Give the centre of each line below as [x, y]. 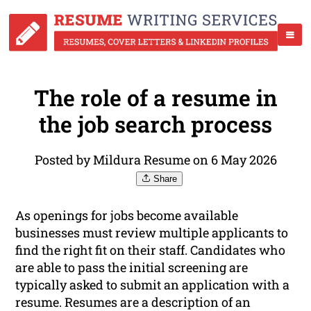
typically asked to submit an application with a [153, 285]
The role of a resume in [155, 98]
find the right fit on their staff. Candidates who [151, 250]
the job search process [155, 124]
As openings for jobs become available [127, 216]
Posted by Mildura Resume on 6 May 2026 [155, 160]
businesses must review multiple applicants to [152, 233]
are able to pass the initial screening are [132, 268]
